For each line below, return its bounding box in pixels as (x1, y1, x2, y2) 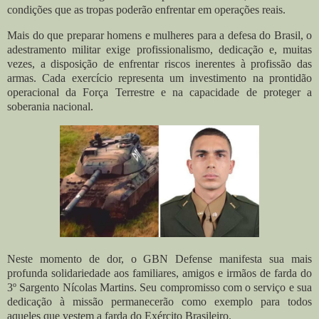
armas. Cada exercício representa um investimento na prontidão (7, 71, 312, 84)
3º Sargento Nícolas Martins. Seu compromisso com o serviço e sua (7, 281, 312, 293)
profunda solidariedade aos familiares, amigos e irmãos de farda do (7, 266, 312, 279)
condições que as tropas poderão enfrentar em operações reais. (7, 4, 286, 16)
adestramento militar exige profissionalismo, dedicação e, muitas (7, 43, 312, 56)
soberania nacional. (7, 100, 93, 113)
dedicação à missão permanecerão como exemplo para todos (7, 295, 312, 308)
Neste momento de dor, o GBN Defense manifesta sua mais (7, 252, 312, 265)
